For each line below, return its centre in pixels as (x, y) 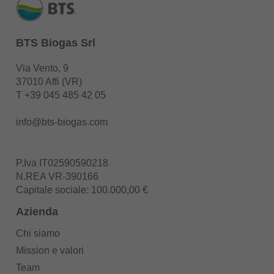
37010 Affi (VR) (49, 81)
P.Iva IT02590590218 (62, 163)
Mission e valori (50, 250)
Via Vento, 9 (42, 68)
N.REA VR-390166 (57, 176)
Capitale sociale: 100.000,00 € (82, 190)
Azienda (37, 211)
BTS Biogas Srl (55, 43)
